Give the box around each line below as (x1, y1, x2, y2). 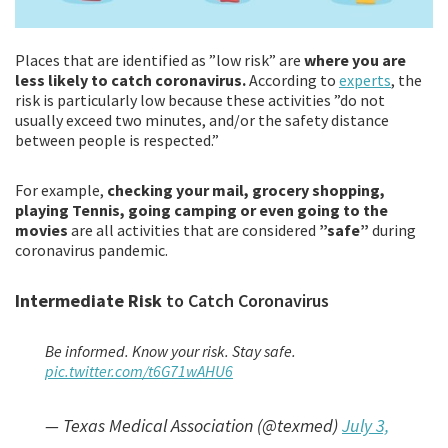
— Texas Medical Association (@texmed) (45, 413, 342, 437)
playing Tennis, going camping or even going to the (15, 199, 388, 220)
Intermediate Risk (15, 288, 162, 312)
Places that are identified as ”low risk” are (15, 49, 304, 70)
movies (15, 219, 68, 240)
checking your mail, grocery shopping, (107, 179, 385, 200)
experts (339, 69, 391, 90)
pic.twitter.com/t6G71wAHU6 (45, 360, 233, 381)
